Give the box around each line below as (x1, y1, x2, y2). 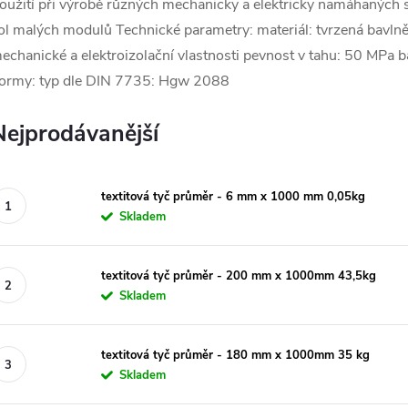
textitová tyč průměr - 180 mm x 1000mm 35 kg (101, 346, 370, 363)
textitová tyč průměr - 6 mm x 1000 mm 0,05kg (101, 188, 365, 205)
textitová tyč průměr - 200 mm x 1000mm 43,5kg (101, 267, 376, 284)
